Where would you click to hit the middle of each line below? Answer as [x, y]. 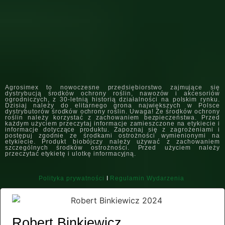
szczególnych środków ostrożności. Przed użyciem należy [113, 148]
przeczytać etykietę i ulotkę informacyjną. [71, 154]
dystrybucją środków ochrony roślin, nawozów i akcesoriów [113, 93]
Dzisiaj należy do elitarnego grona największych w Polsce [113, 105]
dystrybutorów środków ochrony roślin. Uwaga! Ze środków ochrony [113, 111]
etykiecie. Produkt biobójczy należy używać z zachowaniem [113, 142]
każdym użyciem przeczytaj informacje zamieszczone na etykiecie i [113, 124]
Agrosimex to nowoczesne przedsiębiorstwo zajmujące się [113, 87]
